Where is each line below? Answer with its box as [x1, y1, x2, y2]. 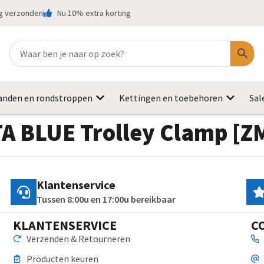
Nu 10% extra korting [57, 7, 131, 18]
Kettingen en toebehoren [119, 92, 223, 104]
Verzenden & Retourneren [26, 233, 130, 245]
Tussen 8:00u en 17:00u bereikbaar [37, 193, 176, 206]
